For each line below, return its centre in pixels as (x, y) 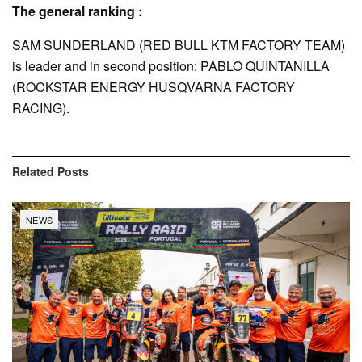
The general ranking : (77, 11)
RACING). (41, 108)
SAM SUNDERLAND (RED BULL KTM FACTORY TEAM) (179, 45)
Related (33, 172)
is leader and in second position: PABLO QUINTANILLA (171, 66)
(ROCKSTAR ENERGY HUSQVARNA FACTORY (154, 87)
